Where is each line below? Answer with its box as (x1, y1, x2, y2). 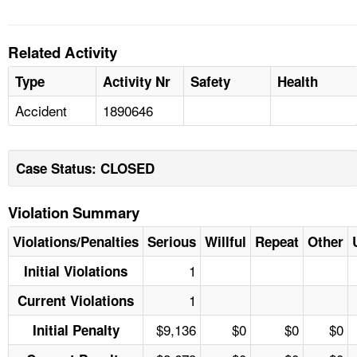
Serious (147, 231, 196, 251)
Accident (15, 100, 67, 120)
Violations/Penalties (13, 231, 139, 251)
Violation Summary (8, 201, 139, 223)
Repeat (255, 231, 299, 251)
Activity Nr (103, 71, 171, 91)
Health (277, 71, 318, 91)
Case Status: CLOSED (16, 158, 155, 178)
